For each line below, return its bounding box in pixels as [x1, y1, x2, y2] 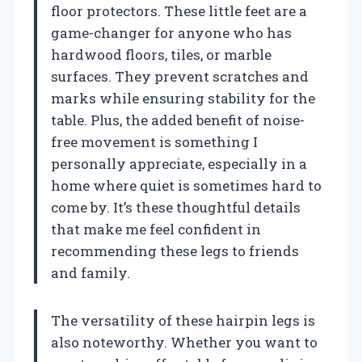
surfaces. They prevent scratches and [51, 66, 309, 86]
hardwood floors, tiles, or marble [51, 44, 271, 64]
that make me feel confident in [51, 219, 261, 238]
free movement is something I [51, 132, 258, 151]
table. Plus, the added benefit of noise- [51, 110, 305, 129]
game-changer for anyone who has [51, 23, 292, 42]
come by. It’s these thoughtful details [51, 197, 301, 217]
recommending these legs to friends [51, 241, 299, 260]
